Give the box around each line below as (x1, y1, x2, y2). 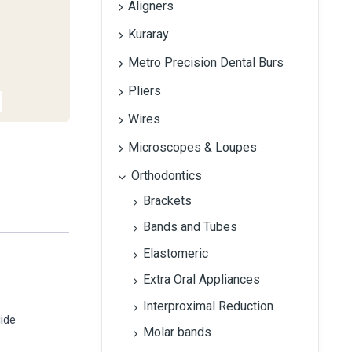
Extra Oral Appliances (142, 272, 260, 287)
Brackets (142, 192, 192, 208)
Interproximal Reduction (142, 298, 273, 313)
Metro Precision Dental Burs (127, 54, 284, 70)
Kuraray (127, 26, 169, 42)
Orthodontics (130, 167, 202, 183)
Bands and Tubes (142, 219, 237, 234)
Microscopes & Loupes (127, 139, 257, 155)
